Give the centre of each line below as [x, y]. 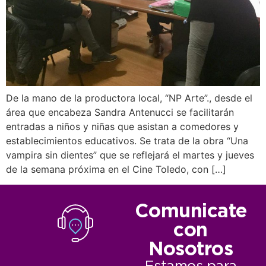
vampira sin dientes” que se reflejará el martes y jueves [130, 155]
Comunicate [191, 212]
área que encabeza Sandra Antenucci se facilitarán [120, 113]
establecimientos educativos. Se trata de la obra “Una [127, 141]
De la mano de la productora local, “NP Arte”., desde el [129, 98]
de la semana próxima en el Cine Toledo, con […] [116, 170]
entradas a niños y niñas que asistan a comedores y [122, 127]
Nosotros [191, 250]
